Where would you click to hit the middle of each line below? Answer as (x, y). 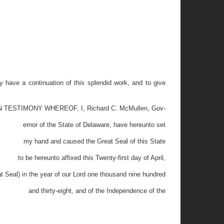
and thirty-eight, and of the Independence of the (97, 191)
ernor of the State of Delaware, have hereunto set (94, 125)
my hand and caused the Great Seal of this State (94, 141)
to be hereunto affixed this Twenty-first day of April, (92, 158)
